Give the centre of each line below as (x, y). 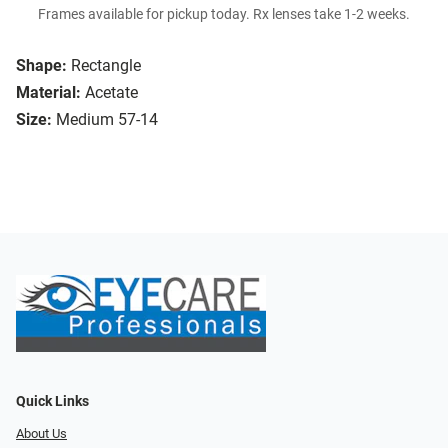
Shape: (41, 66)
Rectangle (106, 66)
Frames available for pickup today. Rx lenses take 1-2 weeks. (224, 15)
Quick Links (52, 402)
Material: (48, 93)
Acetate (111, 93)
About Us (41, 434)
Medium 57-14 (107, 120)
